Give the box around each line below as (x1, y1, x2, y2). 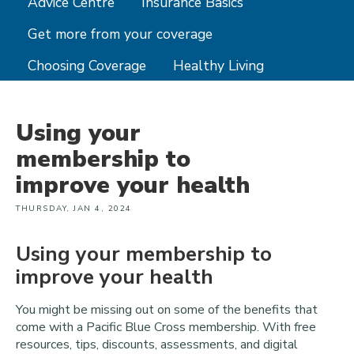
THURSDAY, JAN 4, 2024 (16, 203, 132, 215)
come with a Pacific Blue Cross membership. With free (16, 318, 316, 337)
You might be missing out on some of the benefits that (16, 301, 318, 319)
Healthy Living (173, 55, 264, 75)
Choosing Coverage (28, 55, 146, 75)
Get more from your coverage (28, 24, 213, 43)
